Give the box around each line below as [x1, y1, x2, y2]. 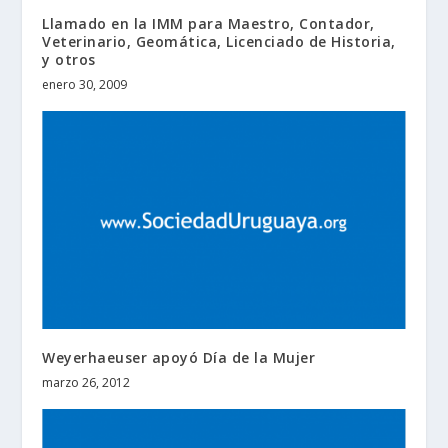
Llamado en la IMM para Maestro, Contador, [42, 13, 375, 33]
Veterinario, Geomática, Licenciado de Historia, [42, 31, 396, 51]
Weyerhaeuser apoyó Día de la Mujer [42, 347, 316, 367]
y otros [42, 49, 96, 69]
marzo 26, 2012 [42, 373, 131, 391]
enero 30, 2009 [42, 75, 128, 93]
